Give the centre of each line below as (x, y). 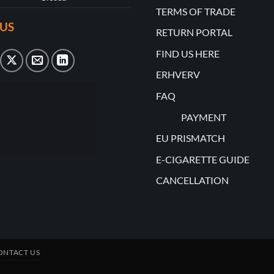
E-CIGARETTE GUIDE (202, 159)
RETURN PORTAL (194, 32)
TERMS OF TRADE (195, 11)
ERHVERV (178, 75)
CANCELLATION (192, 180)
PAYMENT (203, 117)
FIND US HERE (187, 53)
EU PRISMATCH (190, 138)
